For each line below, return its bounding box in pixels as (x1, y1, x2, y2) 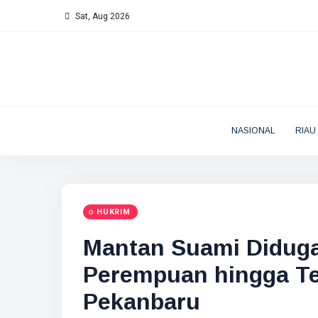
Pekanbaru (83, 289, 200, 314)
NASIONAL (231, 126, 275, 136)
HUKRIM (97, 207, 131, 216)
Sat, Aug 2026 (73, 11, 130, 21)
